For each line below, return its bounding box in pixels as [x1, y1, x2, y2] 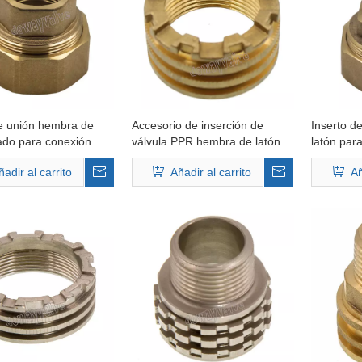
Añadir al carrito [170, 166, 252, 179]
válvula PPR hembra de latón [131, 135, 280, 148]
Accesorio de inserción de [131, 119, 263, 132]
